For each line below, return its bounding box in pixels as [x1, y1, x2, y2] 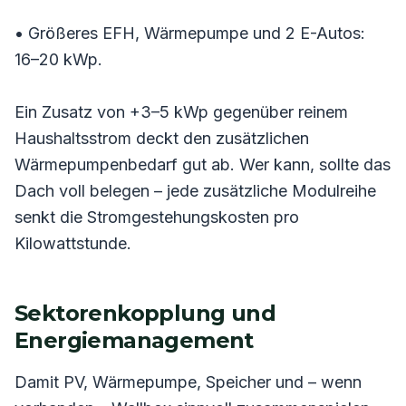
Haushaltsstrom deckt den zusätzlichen [14, 128, 309, 148]
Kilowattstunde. [14, 233, 131, 253]
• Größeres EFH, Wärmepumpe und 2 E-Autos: [14, 23, 365, 43]
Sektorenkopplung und [14, 299, 275, 326]
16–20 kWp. [14, 49, 102, 69]
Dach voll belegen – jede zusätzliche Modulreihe [14, 180, 376, 200]
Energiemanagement [14, 326, 254, 353]
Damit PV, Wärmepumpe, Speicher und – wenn [14, 372, 362, 391]
